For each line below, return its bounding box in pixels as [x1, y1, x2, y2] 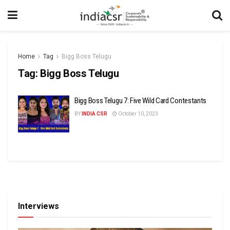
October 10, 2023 [117, 111, 158, 117]
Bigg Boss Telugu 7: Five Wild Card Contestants [74, 96, 207, 105]
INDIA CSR [82, 111, 107, 117]
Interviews [18, 201, 59, 211]
